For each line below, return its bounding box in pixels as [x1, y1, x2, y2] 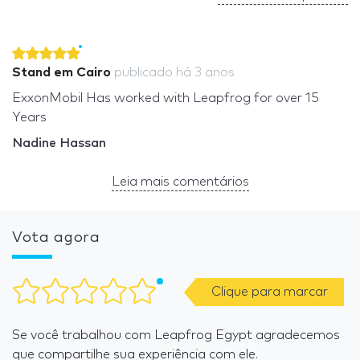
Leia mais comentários [111, 174, 249, 188]
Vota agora [12, 230, 100, 245]
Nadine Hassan [12, 136, 106, 149]
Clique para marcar [211, 284, 328, 298]
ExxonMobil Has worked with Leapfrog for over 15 [12, 91, 319, 104]
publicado [114, 65, 176, 79]
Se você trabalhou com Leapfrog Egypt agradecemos [12, 328, 340, 342]
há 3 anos [176, 65, 235, 79]
